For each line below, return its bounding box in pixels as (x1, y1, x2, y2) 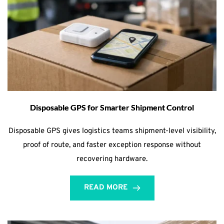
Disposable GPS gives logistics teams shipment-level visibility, (8, 126, 216, 136)
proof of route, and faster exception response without (23, 140, 201, 150)
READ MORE (83, 183, 127, 193)
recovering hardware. (76, 154, 147, 164)
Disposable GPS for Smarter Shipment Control (30, 102, 194, 112)
